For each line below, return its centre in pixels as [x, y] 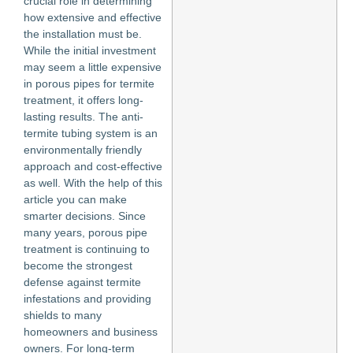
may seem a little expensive [93, 67]
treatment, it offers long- [84, 100]
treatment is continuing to [87, 249]
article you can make [75, 199]
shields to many [63, 315]
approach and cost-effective [93, 166]
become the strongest [78, 265]
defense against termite [82, 282]
